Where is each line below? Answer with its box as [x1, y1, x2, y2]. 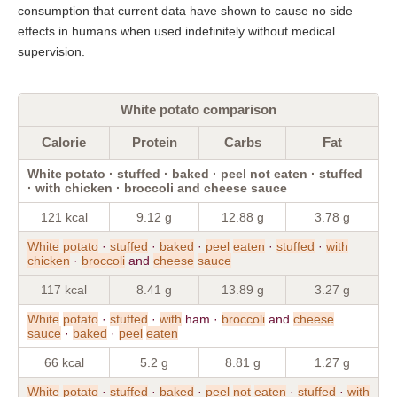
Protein [131, 134, 177, 150]
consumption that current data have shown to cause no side [18, 3, 353, 18]
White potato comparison [121, 101, 276, 117]
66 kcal [43, 354, 84, 370]
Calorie [42, 134, 86, 150]
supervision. [18, 43, 85, 58]
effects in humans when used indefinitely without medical [18, 23, 335, 38]
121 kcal [40, 209, 88, 224]
